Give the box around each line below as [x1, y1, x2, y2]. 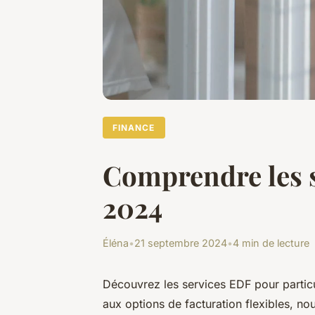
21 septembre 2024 [134, 237, 227, 250]
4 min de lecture [233, 237, 309, 250]
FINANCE [112, 122, 155, 133]
